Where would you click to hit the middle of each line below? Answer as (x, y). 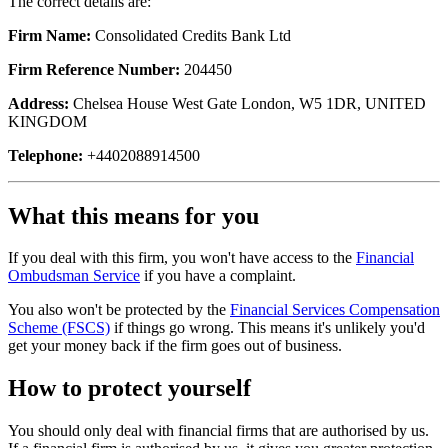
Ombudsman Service (74, 276)
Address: (38, 103)
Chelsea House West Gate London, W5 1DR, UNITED (247, 103)
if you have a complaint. (218, 276)
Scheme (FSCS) (59, 328)
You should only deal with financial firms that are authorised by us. (218, 431)
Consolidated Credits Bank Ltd (191, 35)
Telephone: (45, 155)
